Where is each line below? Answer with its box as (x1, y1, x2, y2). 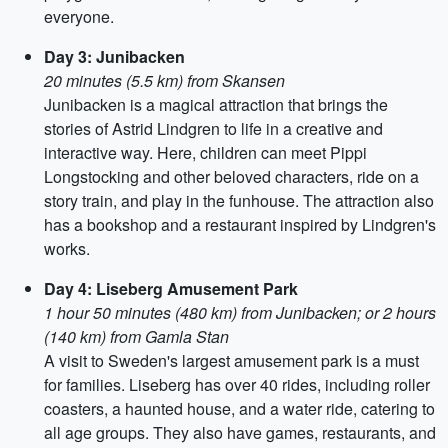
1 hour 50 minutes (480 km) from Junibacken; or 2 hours (44, 301, 436, 324)
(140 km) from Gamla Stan (44, 325, 229, 348)
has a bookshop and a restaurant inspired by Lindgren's (44, 213, 436, 236)
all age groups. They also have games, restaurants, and (44, 421, 436, 444)
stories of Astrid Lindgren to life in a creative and (44, 117, 383, 140)
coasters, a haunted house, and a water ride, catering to (44, 397, 435, 420)
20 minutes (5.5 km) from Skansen (44, 69, 285, 92)
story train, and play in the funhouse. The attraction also (44, 189, 434, 212)
